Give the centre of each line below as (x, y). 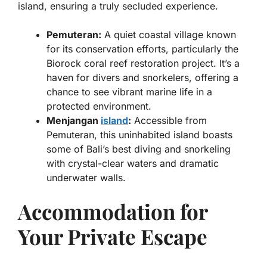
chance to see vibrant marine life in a (129, 92)
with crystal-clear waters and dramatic (133, 164)
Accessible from (169, 121)
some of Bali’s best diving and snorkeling (139, 149)
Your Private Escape (113, 237)
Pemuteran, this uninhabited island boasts (139, 135)
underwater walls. (86, 178)
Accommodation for (113, 212)
